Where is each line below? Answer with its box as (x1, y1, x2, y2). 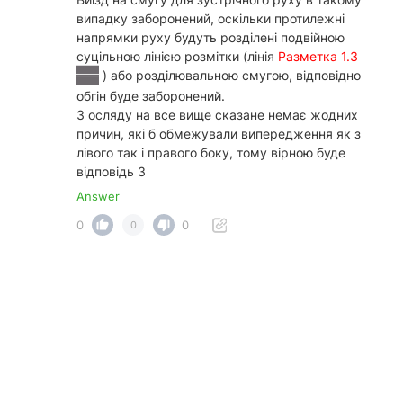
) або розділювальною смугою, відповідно (99, 67, 361, 84)
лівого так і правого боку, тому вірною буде (76, 145, 345, 161)
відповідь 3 (76, 164, 146, 180)
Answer (76, 189, 120, 204)
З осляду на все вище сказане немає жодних (76, 107, 358, 123)
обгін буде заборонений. (76, 88, 225, 104)
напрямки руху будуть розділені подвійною (76, 30, 345, 46)
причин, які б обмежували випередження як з (76, 126, 361, 142)
